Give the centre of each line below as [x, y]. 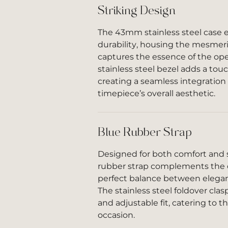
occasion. [116, 215]
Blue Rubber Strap [145, 132]
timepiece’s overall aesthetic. [156, 93]
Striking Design [137, 10]
